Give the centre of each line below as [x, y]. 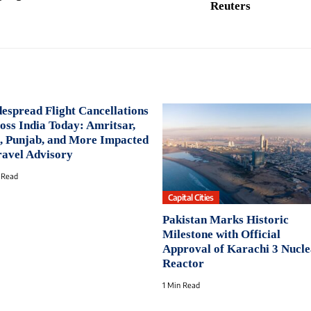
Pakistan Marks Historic [226, 220]
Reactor [183, 264]
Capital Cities [191, 197]
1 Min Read [181, 285]
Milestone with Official [221, 235]
